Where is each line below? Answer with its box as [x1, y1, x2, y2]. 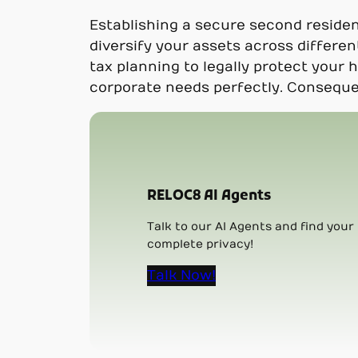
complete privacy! [147, 237, 254, 251]
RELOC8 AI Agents [147, 187, 272, 205]
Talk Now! [147, 267, 217, 284]
